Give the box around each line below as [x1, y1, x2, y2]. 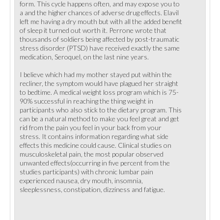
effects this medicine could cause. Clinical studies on [20, 141, 171, 149]
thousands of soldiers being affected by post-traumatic [20, 35, 179, 43]
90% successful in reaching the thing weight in [20, 97, 153, 105]
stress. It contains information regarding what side [20, 132, 168, 140]
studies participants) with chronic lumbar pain [20, 167, 153, 176]
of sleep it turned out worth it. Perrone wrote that [20, 26, 166, 34]
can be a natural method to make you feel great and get [20, 114, 179, 123]
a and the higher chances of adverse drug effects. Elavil [20, 8, 179, 17]
